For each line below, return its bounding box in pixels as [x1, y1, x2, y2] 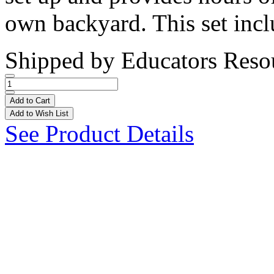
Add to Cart [10, 95, 50, 105]
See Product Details [5, 120, 194, 147]
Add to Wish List [10, 108, 68, 118]
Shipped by [5, 46, 121, 73]
